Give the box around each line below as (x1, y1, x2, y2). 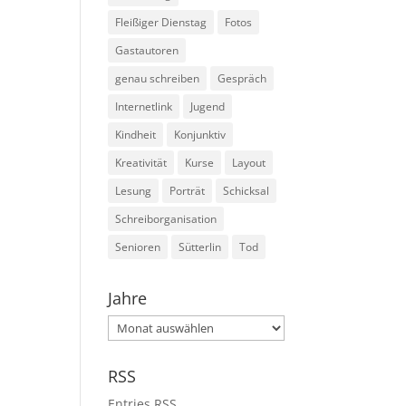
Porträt (169, 183, 206, 198)
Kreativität (115, 155, 168, 170)
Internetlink (115, 99, 173, 114)
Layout (232, 155, 266, 170)
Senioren (115, 239, 161, 255)
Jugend (190, 99, 226, 114)
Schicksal (223, 183, 270, 198)
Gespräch (217, 71, 267, 86)
